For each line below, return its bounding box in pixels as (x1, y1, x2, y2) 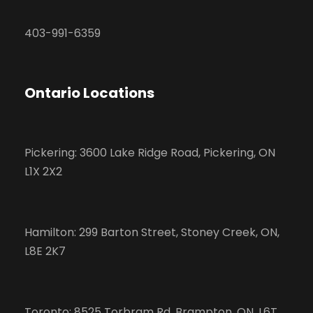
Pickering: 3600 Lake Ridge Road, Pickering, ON (24, 144, 275, 161)
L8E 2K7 (24, 242, 66, 259)
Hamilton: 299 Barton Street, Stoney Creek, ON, (24, 224, 279, 240)
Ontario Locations (24, 82, 154, 103)
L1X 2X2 (24, 163, 62, 180)
